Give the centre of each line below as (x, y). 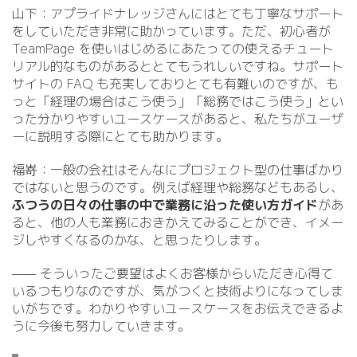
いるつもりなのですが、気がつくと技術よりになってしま (178, 291)
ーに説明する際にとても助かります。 (120, 136)
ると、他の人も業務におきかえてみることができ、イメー (178, 222)
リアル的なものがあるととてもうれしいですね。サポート (178, 66)
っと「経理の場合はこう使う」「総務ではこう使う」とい (178, 101)
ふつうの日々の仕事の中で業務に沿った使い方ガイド (165, 205)
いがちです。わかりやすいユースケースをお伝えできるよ (178, 308)
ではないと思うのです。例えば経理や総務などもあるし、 (178, 187)
